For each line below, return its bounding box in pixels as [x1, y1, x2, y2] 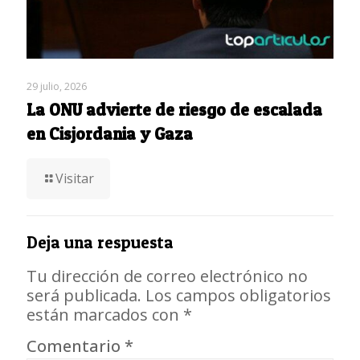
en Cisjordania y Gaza [27, 123, 193, 144]
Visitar [55, 169, 94, 187]
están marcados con [27, 303, 183, 325]
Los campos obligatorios [145, 284, 331, 306]
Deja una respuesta [27, 231, 174, 252]
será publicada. [27, 284, 141, 306]
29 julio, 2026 [27, 79, 87, 93]
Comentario [27, 334, 125, 357]
